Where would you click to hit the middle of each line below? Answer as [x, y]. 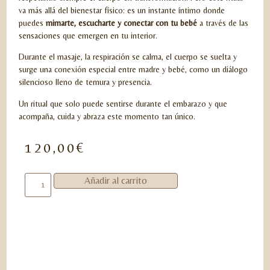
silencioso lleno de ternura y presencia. [86, 82]
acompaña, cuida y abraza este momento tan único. [107, 116]
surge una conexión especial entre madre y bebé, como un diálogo [133, 70]
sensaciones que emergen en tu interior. [88, 35]
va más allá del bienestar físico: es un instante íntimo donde [122, 10]
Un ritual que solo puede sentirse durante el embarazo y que [123, 103]
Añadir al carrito [115, 180]
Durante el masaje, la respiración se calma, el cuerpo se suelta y [128, 57]
